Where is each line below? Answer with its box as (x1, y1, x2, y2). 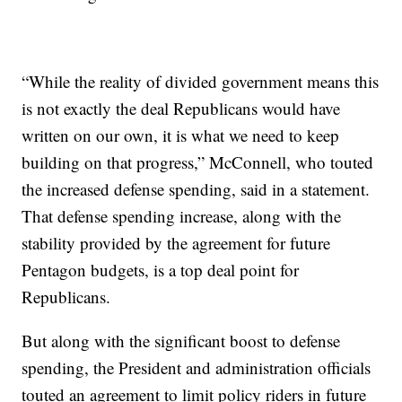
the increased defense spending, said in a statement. (22, 178, 371, 200)
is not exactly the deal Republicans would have (22, 97, 341, 119)
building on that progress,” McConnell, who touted (22, 151, 374, 173)
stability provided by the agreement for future (22, 232, 331, 254)
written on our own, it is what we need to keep (22, 124, 340, 146)
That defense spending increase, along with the (22, 205, 342, 227)
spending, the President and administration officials (22, 356, 371, 379)
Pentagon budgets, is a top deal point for (22, 258, 300, 281)
